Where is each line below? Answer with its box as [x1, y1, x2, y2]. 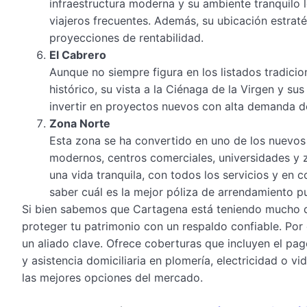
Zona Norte [49, 116, 110, 130]
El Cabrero [49, 47, 106, 62]
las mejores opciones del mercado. [22, 270, 203, 284]
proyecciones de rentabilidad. [49, 30, 204, 45]
